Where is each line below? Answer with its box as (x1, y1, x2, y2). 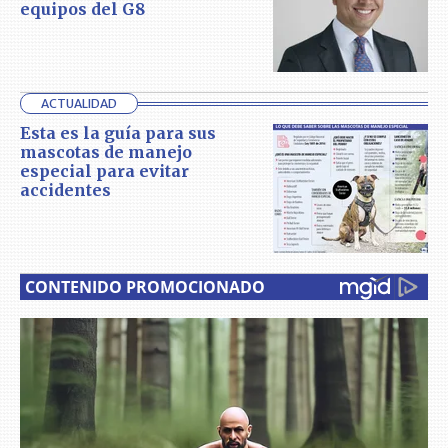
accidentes (20, 180, 111, 201)
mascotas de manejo (20, 142, 192, 163)
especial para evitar (20, 161, 189, 182)
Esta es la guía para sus (20, 123, 216, 144)
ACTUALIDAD (41, 96, 117, 112)
